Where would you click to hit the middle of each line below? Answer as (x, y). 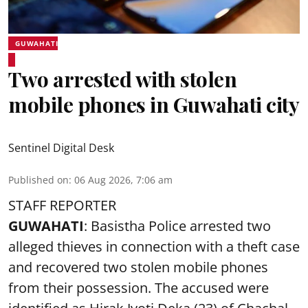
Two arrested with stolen (122, 79)
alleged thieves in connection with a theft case (154, 246)
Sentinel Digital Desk (61, 148)
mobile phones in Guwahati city (154, 104)
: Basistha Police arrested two (177, 226)
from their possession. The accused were (139, 288)
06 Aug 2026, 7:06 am (123, 180)
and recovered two (69, 267)
